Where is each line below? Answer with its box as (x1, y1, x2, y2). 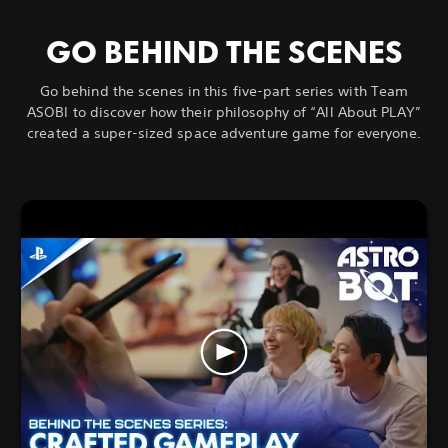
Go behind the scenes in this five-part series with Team (39, 81, 409, 100)
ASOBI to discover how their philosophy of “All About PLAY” (27, 102, 421, 121)
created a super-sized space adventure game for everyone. (27, 123, 421, 142)
